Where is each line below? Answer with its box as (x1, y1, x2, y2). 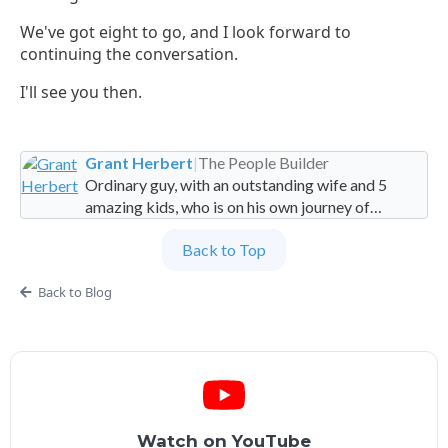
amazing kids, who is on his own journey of (85, 197, 370, 217)
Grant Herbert (85, 153, 193, 173)
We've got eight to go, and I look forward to (20, 21, 351, 44)
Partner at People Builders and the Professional (85, 241, 407, 261)
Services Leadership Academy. (85, 263, 290, 283)
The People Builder (198, 153, 329, 173)
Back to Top (182, 240, 266, 260)
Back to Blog (37, 283, 112, 302)
